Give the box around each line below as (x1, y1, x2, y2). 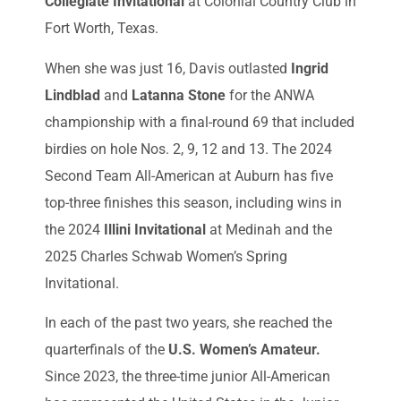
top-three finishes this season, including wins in (45, 193, 342, 211)
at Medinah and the (206, 220, 332, 238)
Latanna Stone (132, 86, 226, 104)
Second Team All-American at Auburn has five (45, 166, 333, 184)
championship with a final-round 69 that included (45, 113, 354, 131)
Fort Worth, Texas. (45, 20, 158, 38)
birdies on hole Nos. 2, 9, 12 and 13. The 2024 (45, 140, 332, 158)
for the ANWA (226, 86, 314, 104)
